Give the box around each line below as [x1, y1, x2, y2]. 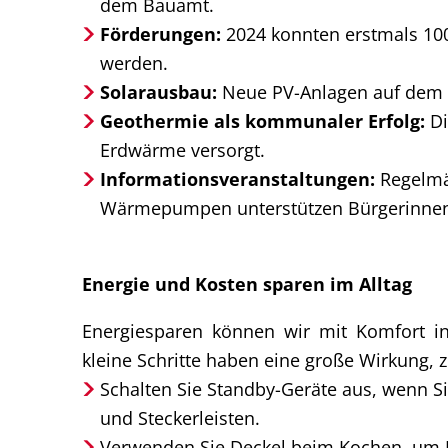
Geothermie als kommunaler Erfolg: [99, 107, 425, 133]
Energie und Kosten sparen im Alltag [82, 270, 412, 296]
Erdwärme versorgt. [100, 136, 266, 162]
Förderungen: [99, 20, 221, 46]
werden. [100, 49, 169, 75]
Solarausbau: [99, 78, 217, 104]
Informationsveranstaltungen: [99, 165, 375, 191]
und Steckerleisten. [100, 405, 261, 431]
